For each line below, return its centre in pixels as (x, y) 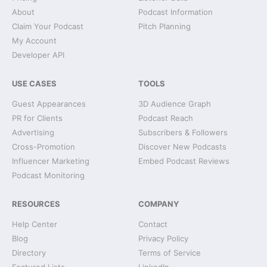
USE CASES (34, 83)
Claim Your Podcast (48, 26)
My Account (34, 41)
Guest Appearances (49, 104)
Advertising (33, 132)
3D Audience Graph (175, 104)
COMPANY (159, 204)
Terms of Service (170, 253)
